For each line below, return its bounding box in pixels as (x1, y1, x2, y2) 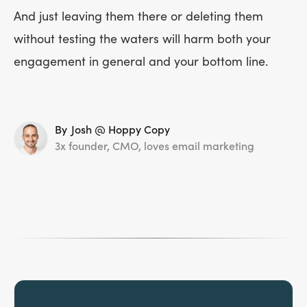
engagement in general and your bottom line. (14, 55, 268, 70)
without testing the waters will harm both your (14, 32, 271, 47)
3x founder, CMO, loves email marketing (55, 140, 254, 153)
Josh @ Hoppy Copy (71, 124, 170, 137)
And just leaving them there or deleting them (14, 10, 263, 25)
